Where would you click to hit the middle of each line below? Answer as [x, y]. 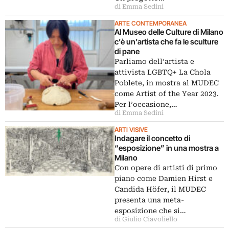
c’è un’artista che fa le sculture [166, 42]
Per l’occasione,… [146, 104]
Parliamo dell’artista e [154, 61]
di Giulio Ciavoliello [146, 219]
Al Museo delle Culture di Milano [169, 32]
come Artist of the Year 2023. [167, 94]
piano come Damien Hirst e [164, 178]
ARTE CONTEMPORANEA [151, 23]
